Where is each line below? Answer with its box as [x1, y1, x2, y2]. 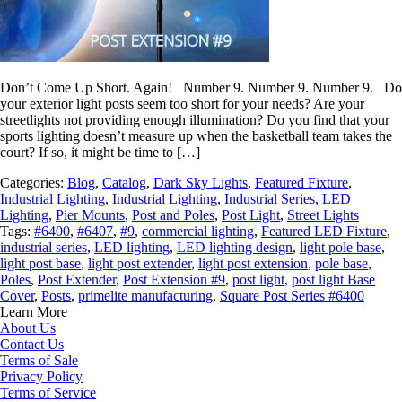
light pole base [300, 240, 381, 255]
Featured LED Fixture [261, 223, 387, 239]
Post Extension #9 [123, 272, 225, 287]
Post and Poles [132, 207, 214, 223]
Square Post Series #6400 [220, 288, 364, 303]
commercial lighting [142, 223, 254, 239]
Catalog [102, 175, 146, 190]
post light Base [292, 272, 375, 287]
